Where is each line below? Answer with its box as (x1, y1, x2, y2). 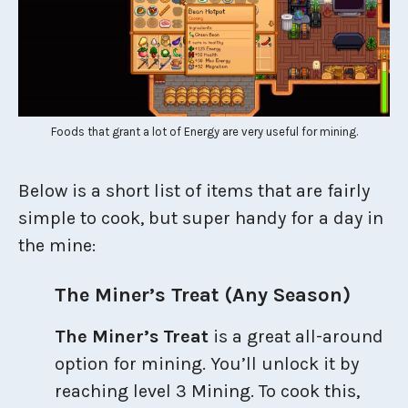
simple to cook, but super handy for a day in (18, 207, 383, 229)
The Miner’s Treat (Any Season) (55, 282, 351, 307)
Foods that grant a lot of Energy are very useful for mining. (50, 124, 358, 138)
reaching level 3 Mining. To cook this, (55, 380, 360, 402)
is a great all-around (209, 325, 383, 347)
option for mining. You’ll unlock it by (55, 352, 359, 374)
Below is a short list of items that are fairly (18, 179, 370, 201)
